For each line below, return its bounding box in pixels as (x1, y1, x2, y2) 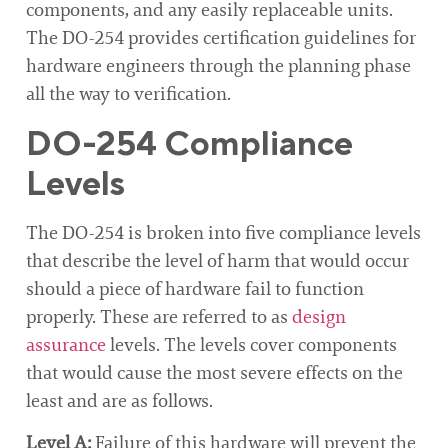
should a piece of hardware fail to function (26, 276, 364, 301)
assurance (26, 332, 106, 357)
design (292, 304, 346, 329)
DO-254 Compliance (26, 122, 353, 162)
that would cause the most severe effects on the (26, 360, 403, 385)
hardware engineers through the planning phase (26, 54, 411, 79)
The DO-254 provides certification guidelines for (26, 26, 416, 51)
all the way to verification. (26, 82, 231, 107)
